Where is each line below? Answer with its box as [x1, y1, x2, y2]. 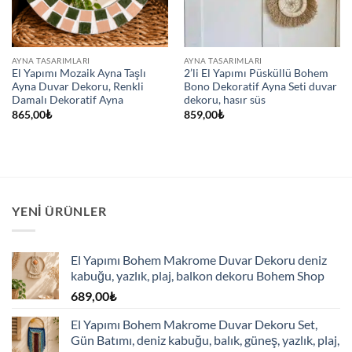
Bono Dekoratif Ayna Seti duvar [183, 80, 337, 93]
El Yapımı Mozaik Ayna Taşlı [11, 67, 146, 80]
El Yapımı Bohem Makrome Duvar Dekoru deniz [71, 251, 327, 267]
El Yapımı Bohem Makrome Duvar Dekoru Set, [71, 316, 317, 332]
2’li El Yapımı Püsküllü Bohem [183, 67, 328, 80]
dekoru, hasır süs [183, 93, 266, 107]
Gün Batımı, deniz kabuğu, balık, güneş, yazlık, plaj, [71, 332, 339, 347]
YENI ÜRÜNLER [12, 203, 107, 219]
